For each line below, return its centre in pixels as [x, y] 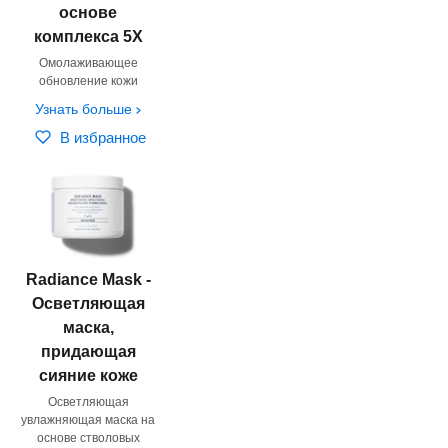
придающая [88, 351]
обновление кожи [88, 80]
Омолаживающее [88, 62]
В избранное [103, 137]
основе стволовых [88, 437]
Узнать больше [84, 108]
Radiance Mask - [88, 279]
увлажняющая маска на [88, 419]
